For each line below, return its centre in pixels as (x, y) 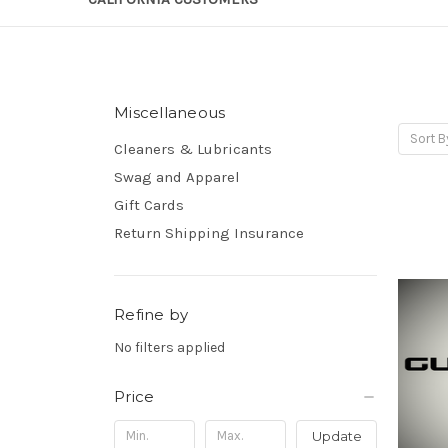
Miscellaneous (170, 112)
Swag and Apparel (177, 176)
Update (336, 435)
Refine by (151, 314)
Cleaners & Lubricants (193, 148)
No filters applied (169, 347)
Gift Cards (149, 204)
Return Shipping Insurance (209, 232)
